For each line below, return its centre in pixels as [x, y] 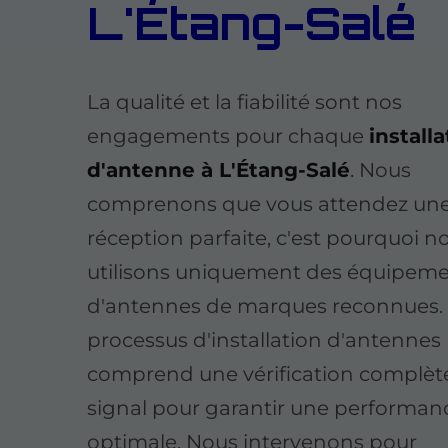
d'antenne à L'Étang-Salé [219, 170]
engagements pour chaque [228, 136]
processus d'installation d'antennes [264, 340]
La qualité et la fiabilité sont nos [245, 102]
